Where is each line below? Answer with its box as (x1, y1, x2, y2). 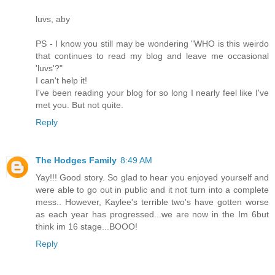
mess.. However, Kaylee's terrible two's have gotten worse (36, 197, 269, 207)
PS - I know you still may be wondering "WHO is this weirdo (36, 39, 269, 49)
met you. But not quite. (36, 100, 123, 110)
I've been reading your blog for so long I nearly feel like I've (36, 88, 269, 98)
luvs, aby (36, 14, 70, 25)
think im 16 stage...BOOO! (36, 222, 137, 232)
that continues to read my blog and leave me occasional (36, 51, 269, 61)
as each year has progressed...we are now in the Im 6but (36, 209, 269, 220)
